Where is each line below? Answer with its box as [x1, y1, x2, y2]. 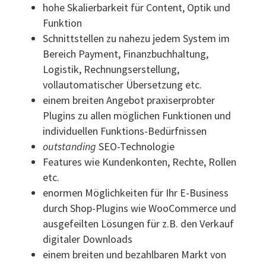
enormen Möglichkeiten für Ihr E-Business [43, 185, 229, 199]
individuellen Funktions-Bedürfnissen [43, 123, 207, 138]
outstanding [43, 139, 97, 153]
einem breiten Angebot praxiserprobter [43, 93, 216, 107]
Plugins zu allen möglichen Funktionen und [43, 108, 232, 122]
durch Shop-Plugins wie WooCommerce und [43, 201, 237, 215]
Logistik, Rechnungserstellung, [43, 62, 180, 76]
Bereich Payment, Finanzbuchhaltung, [43, 46, 209, 61]
